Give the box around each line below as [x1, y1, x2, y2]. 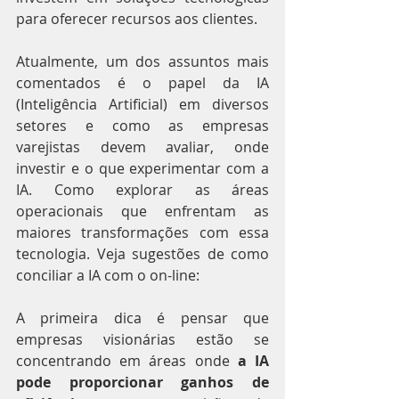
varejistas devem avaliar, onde [16, 136, 269, 157]
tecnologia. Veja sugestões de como [16, 243, 269, 264]
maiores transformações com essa [16, 222, 269, 242]
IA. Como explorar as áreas [16, 179, 269, 199]
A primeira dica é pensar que [16, 307, 269, 328]
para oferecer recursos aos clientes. [16, 8, 257, 28]
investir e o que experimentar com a [16, 158, 269, 178]
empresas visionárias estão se [16, 329, 269, 349]
